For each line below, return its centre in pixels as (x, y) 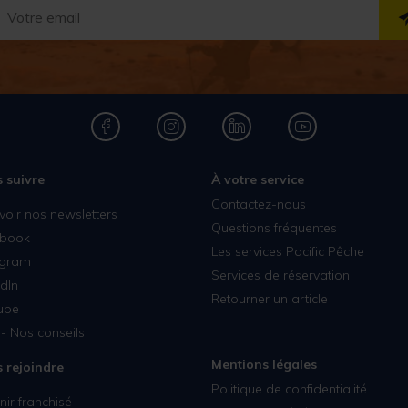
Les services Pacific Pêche (287, 251)
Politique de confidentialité (289, 388)
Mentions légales (264, 364)
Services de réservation (280, 275)
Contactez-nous (258, 204)
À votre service (257, 180)
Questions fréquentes (274, 227)
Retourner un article (269, 298)
